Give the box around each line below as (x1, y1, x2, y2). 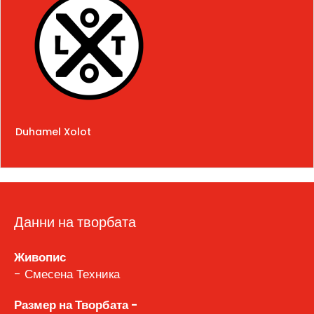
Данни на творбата (14, 212, 136, 232)
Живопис (14, 248, 66, 266)
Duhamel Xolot (15, 124, 91, 139)
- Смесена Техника (14, 265, 120, 282)
